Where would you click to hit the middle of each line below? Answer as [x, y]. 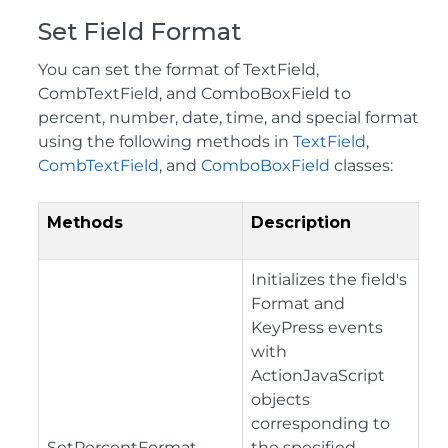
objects [280, 400]
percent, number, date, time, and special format [228, 118]
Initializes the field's [329, 280]
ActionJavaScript [318, 376]
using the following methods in [165, 142]
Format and [298, 304]
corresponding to [320, 424]
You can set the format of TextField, [178, 70]
